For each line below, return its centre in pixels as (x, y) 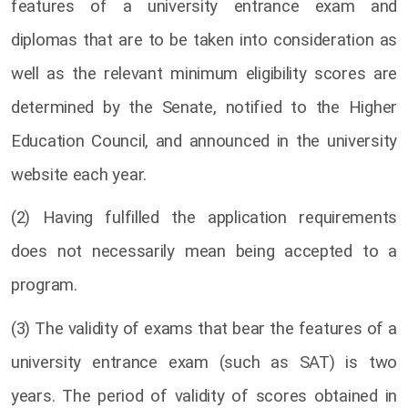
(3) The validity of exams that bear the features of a (204, 329)
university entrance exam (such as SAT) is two (204, 363)
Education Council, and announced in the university (204, 141)
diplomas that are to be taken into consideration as (204, 40)
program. (46, 286)
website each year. (79, 174)
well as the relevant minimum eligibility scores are (204, 73)
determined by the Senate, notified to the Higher (204, 107)
